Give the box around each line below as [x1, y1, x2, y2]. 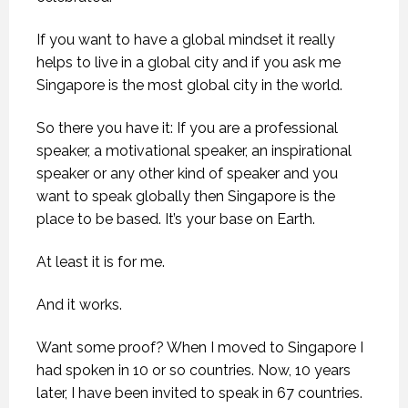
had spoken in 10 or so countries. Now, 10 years [36, 361, 351, 379]
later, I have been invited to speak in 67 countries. [36, 383, 362, 402]
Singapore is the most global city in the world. [36, 76, 342, 94]
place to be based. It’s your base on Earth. [36, 209, 315, 228]
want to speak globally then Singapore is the [36, 187, 335, 205]
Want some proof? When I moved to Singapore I [36, 338, 363, 356]
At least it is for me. [36, 252, 165, 270]
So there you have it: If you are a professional [36, 118, 338, 137]
